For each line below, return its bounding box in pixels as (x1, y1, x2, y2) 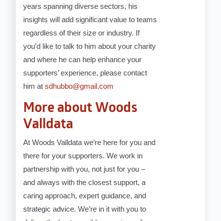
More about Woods (23, 102, 138, 116)
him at (23, 82, 45, 91)
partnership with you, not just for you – (23, 165, 146, 174)
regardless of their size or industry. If (23, 29, 140, 37)
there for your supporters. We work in (23, 151, 143, 160)
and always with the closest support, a (23, 178, 146, 187)
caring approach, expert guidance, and (23, 191, 147, 200)
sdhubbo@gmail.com (45, 82, 116, 91)
